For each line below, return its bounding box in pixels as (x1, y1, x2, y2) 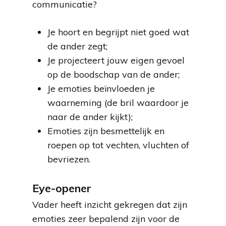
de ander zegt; (47, 40, 107, 52)
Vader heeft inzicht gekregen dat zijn (32, 199, 187, 210)
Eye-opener (32, 181, 91, 195)
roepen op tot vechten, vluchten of (47, 139, 189, 151)
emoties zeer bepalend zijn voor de (32, 213, 180, 224)
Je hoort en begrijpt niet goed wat (47, 26, 189, 38)
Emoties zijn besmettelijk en (47, 125, 164, 137)
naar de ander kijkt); (47, 111, 133, 123)
